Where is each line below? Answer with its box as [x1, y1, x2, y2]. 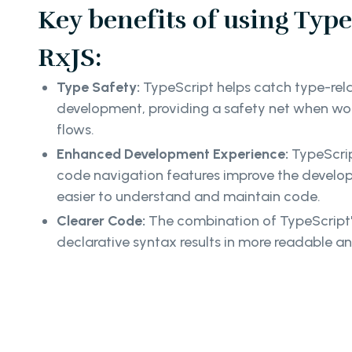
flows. [57, 121, 94, 139]
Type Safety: [57, 79, 143, 97]
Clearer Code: [57, 212, 145, 230]
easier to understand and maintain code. [57, 188, 321, 206]
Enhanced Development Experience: [57, 145, 288, 163]
